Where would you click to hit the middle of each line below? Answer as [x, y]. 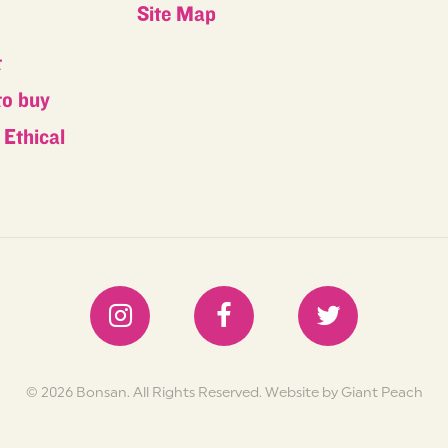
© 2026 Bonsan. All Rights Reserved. [145, 392]
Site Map [176, 14]
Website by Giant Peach [343, 392]
